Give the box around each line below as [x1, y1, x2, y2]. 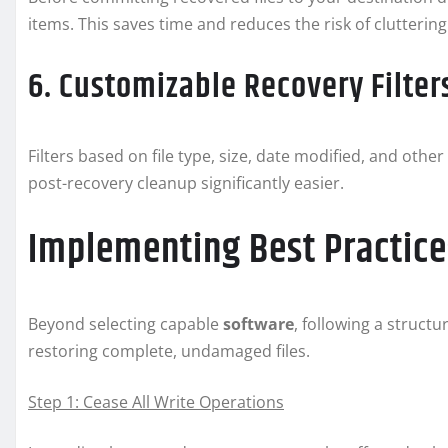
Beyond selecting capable [28, 313, 223, 336]
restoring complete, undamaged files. [28, 340, 310, 363]
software [223, 313, 294, 336]
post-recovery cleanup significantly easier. [28, 172, 344, 195]
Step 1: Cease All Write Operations [28, 391, 284, 414]
